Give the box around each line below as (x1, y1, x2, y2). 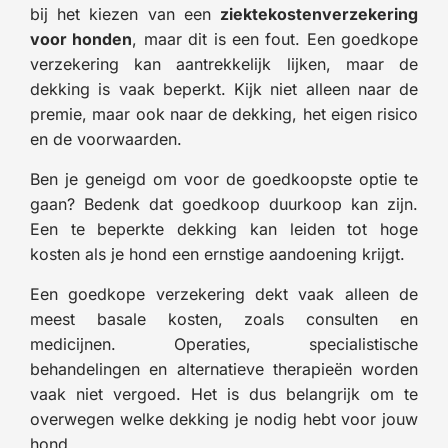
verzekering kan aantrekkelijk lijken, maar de (30, 53, 418, 74)
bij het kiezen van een (30, 3, 220, 24)
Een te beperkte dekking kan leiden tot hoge (30, 218, 418, 239)
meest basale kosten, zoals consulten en (30, 308, 418, 329)
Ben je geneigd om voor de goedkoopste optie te (30, 168, 418, 189)
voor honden (30, 28, 133, 49)
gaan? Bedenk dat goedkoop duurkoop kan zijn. (30, 193, 418, 214)
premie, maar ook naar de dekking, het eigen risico (30, 103, 418, 124)
